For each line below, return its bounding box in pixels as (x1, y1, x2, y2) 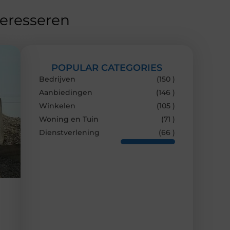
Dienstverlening (39, 127, 100, 137)
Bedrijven (39, 74, 75, 84)
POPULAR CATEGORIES (51, 62, 162, 73)
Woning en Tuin (39, 114, 99, 124)
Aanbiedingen (39, 87, 92, 97)
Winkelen (39, 101, 75, 110)
